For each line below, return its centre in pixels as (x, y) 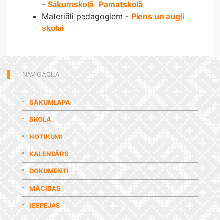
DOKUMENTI (49, 171)
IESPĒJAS (45, 205)
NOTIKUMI (46, 137)
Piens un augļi (158, 16)
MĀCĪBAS (45, 188)
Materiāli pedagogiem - (86, 16)
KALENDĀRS (49, 154)
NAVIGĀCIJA (41, 74)
